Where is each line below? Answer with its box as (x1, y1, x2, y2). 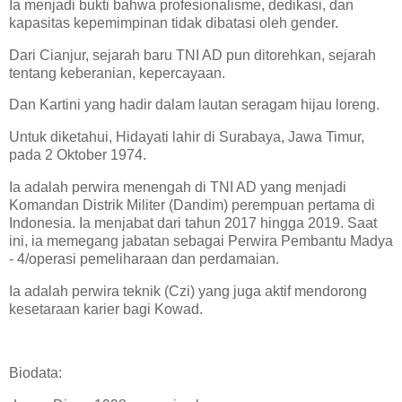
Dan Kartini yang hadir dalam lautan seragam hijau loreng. (9, 97, 380, 113)
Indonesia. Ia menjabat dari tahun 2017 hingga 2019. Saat (9, 215, 377, 231)
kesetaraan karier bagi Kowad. (9, 301, 203, 317)
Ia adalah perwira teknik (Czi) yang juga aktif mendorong (9, 283, 367, 299)
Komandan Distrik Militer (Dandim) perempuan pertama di (9, 197, 375, 213)
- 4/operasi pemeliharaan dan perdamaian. (9, 251, 279, 267)
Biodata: (9, 365, 62, 381)
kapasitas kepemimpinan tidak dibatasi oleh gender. (9, 14, 338, 31)
